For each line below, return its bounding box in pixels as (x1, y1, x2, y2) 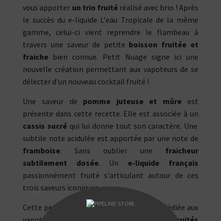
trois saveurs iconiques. (23, 183, 101, 193)
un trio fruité (72, 2, 118, 13)
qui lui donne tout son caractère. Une (67, 121, 197, 131)
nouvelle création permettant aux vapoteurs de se (23, 64, 198, 74)
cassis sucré (23, 121, 68, 131)
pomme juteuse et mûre (83, 96, 182, 107)
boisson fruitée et (129, 39, 198, 50)
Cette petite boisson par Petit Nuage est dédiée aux (23, 202, 198, 213)
